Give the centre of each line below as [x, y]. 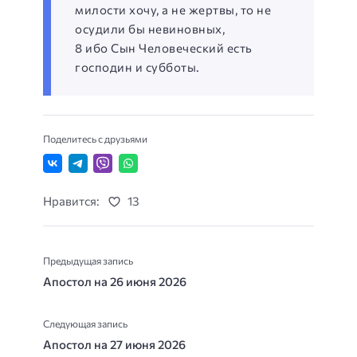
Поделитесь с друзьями [95, 138]
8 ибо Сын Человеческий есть [164, 48]
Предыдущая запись [88, 261]
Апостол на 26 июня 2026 [115, 281]
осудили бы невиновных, [150, 29]
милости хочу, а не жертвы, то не [173, 10]
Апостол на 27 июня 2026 [114, 344]
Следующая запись [85, 324]
